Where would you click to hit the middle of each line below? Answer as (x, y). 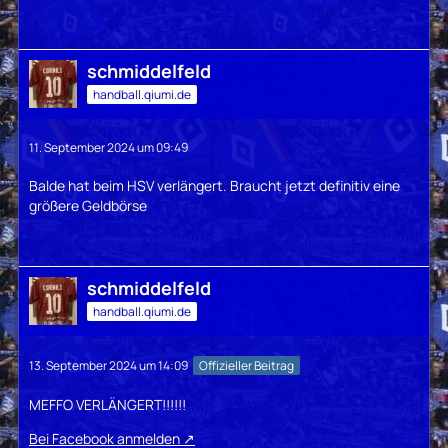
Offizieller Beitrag (246, 366)
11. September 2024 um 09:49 (108, 148)
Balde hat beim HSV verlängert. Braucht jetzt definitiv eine (214, 186)
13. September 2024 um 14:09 (108, 366)
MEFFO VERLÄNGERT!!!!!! (107, 405)
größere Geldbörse (88, 206)
